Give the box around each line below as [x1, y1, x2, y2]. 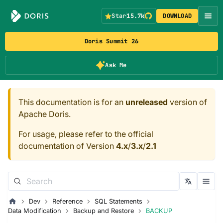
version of [168, 97, 207, 107]
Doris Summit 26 [84, 37, 139, 45]
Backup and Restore [73, 207, 134, 215]
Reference [52, 198, 83, 205]
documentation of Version [18, 141, 116, 151]
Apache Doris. [18, 109, 71, 119]
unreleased [125, 97, 168, 107]
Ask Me [105, 61, 127, 69]
